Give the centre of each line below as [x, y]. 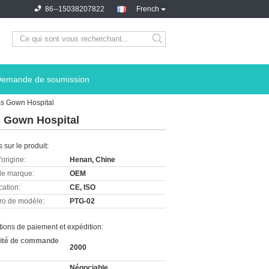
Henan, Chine [92, 160]
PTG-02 [82, 201]
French [148, 9]
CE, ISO [83, 187]
